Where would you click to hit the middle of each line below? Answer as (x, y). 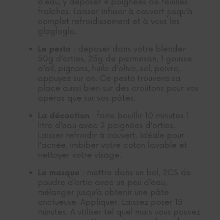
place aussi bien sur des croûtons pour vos (118, 89)
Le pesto (55, 50)
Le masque (59, 173)
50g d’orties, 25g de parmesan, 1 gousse (115, 59)
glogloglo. (57, 32)
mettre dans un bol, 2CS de (138, 173)
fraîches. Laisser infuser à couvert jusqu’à (115, 12)
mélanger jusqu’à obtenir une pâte (104, 193)
